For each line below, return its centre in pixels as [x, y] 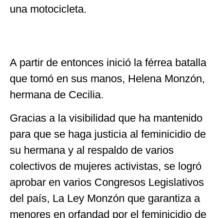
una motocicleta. [48, 9]
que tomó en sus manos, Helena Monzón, [107, 79]
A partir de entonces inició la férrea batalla [108, 63]
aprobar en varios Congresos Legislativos [107, 182]
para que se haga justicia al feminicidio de [108, 134]
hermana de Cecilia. [57, 95]
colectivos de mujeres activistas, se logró [106, 166]
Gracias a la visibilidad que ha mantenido [106, 118]
